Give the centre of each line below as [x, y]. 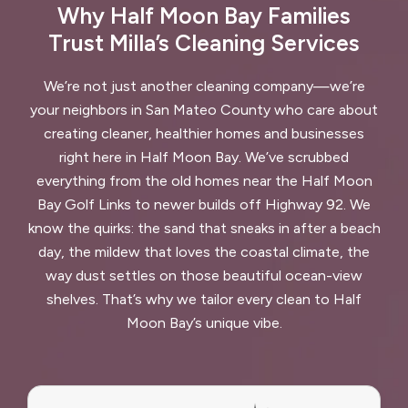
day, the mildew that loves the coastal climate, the [204, 251]
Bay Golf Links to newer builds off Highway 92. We [204, 204]
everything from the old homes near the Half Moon [204, 180]
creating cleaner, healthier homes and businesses [204, 133]
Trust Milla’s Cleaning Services [204, 42]
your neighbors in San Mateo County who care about [204, 109]
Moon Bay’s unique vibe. [204, 322]
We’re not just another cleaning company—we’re [204, 86]
